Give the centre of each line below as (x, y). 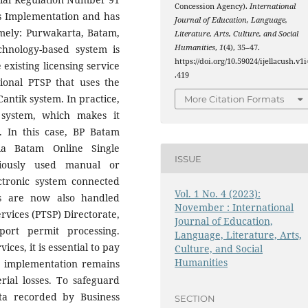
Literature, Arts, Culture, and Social (237, 33)
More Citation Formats (234, 99)
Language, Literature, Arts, (239, 235)
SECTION (195, 298)
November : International (234, 208)
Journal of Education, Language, (231, 20)
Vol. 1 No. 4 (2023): (218, 194)
